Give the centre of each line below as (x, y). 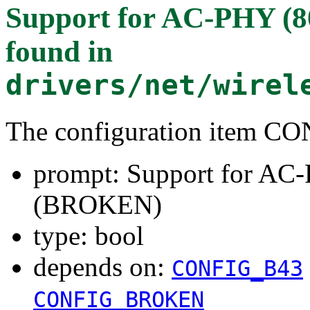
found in (59, 51)
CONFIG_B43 (237, 268)
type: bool (89, 235)
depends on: (102, 266)
